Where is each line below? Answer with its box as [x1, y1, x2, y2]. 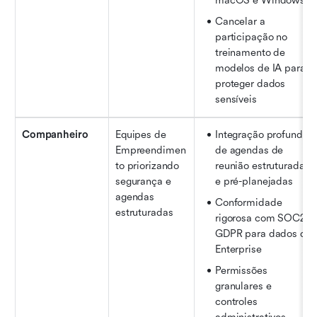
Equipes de [115, 128, 166, 141]
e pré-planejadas [215, 175, 293, 188]
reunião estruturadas [215, 159, 310, 172]
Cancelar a [215, 15, 265, 28]
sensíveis [215, 93, 257, 105]
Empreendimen [115, 144, 186, 156]
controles [215, 295, 258, 308]
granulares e [215, 279, 272, 292]
